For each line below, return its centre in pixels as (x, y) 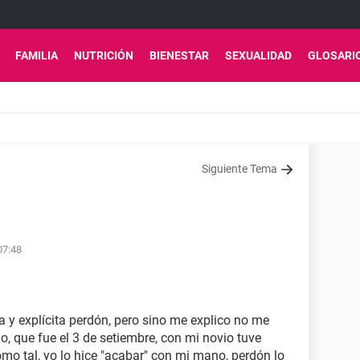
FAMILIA (37, 55)
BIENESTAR (179, 55)
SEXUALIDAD (258, 55)
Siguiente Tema (239, 169)
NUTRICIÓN (104, 55)
